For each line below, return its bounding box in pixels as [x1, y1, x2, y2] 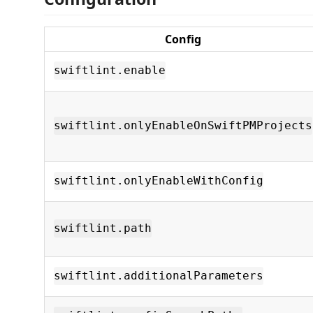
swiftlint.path [54, 221, 152, 235]
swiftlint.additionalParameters [54, 269, 263, 283]
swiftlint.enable [54, 64, 166, 78]
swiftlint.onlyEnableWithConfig [54, 174, 263, 188]
